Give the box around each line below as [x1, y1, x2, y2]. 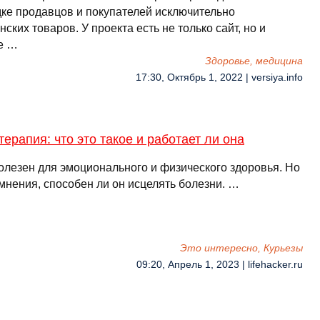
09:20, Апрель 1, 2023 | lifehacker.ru [136, 259, 303, 270]
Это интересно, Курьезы [180, 243, 303, 254]
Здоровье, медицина [205, 56, 303, 66]
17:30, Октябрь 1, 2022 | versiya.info [136, 72, 303, 83]
